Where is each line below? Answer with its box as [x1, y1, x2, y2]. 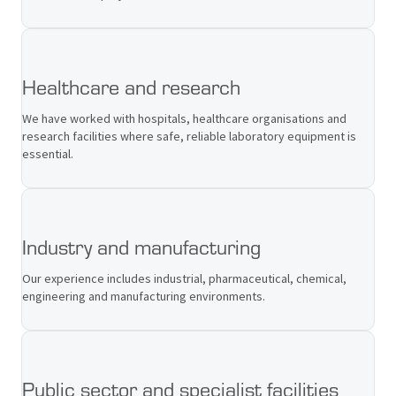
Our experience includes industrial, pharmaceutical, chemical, [22, 270, 346, 286]
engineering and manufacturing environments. [22, 287, 265, 304]
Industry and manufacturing [22, 231, 261, 261]
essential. [22, 145, 73, 162]
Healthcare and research [22, 71, 240, 101]
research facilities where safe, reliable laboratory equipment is [22, 127, 356, 144]
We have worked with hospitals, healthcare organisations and [22, 110, 346, 126]
